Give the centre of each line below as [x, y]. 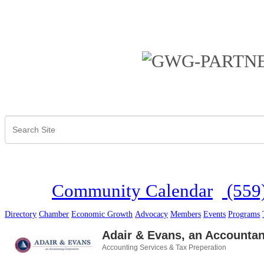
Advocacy [151, 214]
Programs [244, 214]
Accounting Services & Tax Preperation [164, 248]
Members [186, 214]
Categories [120, 256]
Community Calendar [132, 191]
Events [214, 214]
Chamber [54, 214]
